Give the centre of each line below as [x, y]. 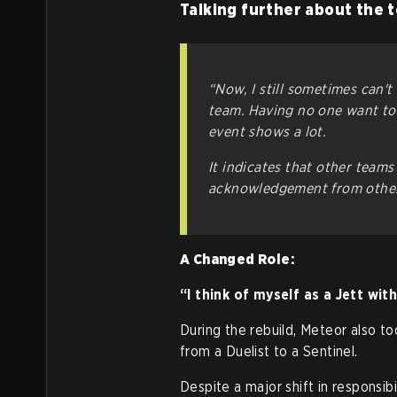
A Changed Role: [237, 259]
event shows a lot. [268, 132]
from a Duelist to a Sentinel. [269, 351]
